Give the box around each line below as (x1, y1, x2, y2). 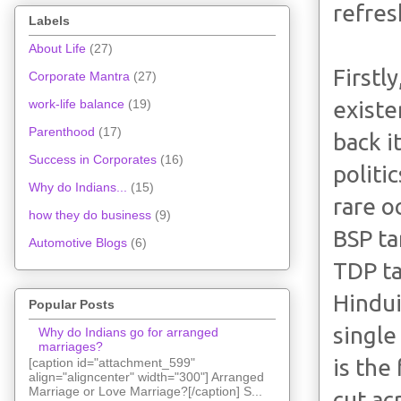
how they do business (29, 208, 151, 223)
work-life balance (29, 97, 124, 112)
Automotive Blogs (29, 235, 127, 251)
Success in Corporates (29, 152, 157, 167)
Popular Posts (29, 296, 115, 311)
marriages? (38, 338, 103, 354)
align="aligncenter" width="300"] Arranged (29, 370, 264, 385)
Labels (29, 13, 70, 29)
